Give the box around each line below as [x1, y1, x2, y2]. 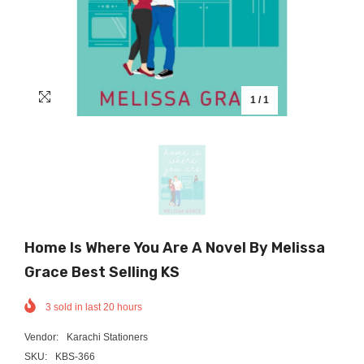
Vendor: [24, 331, 58, 343]
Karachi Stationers [67, 331, 148, 343]
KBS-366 [55, 350, 95, 362]
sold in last [51, 301, 103, 313]
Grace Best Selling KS [24, 262, 180, 281]
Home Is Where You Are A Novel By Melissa [24, 238, 325, 257]
